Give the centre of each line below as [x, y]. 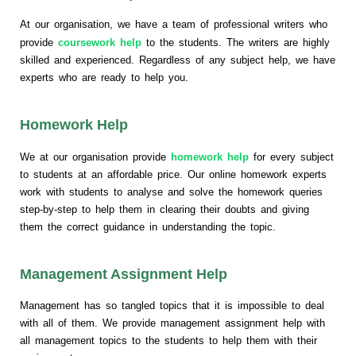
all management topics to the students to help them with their [168, 340]
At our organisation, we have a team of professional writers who [174, 24]
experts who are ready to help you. [104, 77]
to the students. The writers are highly [236, 42]
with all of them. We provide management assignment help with [172, 323]
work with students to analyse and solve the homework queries [171, 192]
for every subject [291, 157]
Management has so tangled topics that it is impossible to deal [172, 305]
